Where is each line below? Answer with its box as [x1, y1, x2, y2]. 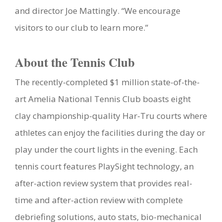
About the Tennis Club [15, 53, 135, 72]
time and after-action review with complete [15, 194, 183, 206]
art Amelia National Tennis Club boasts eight [15, 93, 191, 105]
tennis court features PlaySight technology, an [15, 161, 194, 172]
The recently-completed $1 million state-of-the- [15, 76, 200, 88]
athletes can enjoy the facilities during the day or [15, 127, 205, 139]
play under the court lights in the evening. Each [15, 144, 198, 156]
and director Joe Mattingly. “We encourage [15, 5, 180, 17]
